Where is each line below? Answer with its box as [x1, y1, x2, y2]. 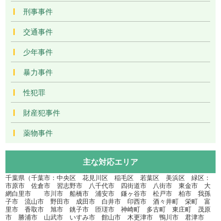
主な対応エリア [83, 156, 138, 168]
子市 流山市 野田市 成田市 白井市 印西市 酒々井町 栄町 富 [5, 196, 211, 206]
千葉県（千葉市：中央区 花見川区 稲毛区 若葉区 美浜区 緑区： [5, 173, 211, 183]
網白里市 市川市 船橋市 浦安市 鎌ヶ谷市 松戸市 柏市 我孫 [5, 188, 211, 198]
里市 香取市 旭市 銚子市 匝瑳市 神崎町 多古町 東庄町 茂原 [5, 204, 211, 214]
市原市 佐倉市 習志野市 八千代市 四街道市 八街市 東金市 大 [5, 181, 211, 190]
